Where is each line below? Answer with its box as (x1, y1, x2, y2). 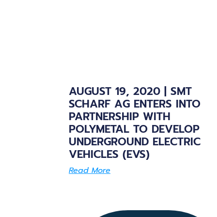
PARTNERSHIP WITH (69, 108, 170, 124)
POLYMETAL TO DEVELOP (69, 121, 200, 137)
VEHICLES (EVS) (69, 146, 150, 162)
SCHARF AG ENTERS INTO (69, 95, 201, 112)
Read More (69, 164, 110, 176)
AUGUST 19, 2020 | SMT (69, 83, 192, 99)
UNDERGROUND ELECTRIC (69, 133, 201, 150)
